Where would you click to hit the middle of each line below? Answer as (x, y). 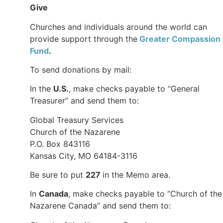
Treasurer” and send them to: (86, 101)
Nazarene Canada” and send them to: (100, 206)
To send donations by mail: (81, 69)
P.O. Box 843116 (60, 144)
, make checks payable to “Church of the (145, 194)
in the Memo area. (136, 175)
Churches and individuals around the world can (118, 27)
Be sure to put (58, 175)
